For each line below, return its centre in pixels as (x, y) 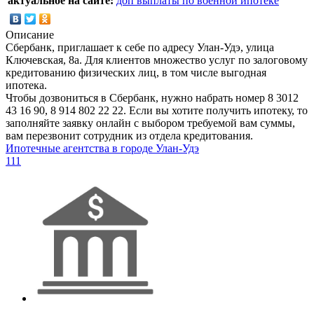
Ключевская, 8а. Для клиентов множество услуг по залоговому (157, 60)
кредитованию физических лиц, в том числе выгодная (136, 72)
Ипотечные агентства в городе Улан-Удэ (102, 148)
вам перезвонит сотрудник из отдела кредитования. (129, 135)
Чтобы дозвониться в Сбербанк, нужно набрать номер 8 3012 (152, 97)
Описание (30, 34)
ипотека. (26, 85)
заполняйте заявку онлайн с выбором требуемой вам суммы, (150, 123)
